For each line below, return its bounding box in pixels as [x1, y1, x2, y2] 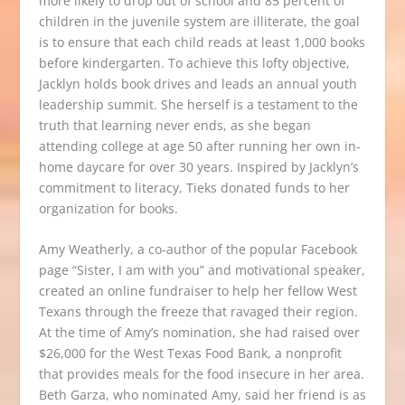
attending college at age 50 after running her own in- [38, 137, 361, 155]
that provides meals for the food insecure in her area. [38, 365, 364, 383]
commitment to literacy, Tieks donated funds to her [38, 179, 350, 196]
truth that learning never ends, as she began [38, 117, 311, 134]
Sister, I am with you [76, 261, 200, 279]
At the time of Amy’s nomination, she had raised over [38, 324, 360, 342]
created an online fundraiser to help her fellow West [38, 282, 357, 300]
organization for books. [38, 200, 178, 217]
